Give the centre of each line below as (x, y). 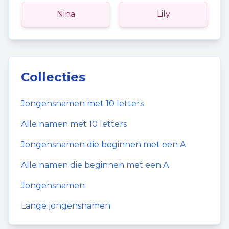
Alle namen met (55, 124)
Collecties (53, 77)
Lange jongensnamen (66, 206)
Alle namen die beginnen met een (92, 165)
